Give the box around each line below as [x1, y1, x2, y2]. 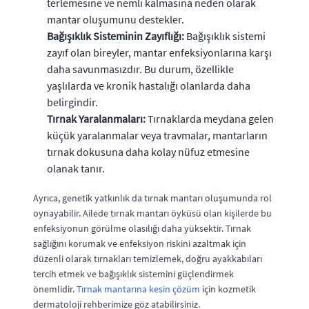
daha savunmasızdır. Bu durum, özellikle [47, 62, 234, 76]
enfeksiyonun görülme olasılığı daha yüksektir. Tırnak [33, 222, 251, 235]
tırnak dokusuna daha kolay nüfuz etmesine [47, 145, 250, 159]
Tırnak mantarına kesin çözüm [77, 283, 200, 295]
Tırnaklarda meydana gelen [146, 112, 274, 126]
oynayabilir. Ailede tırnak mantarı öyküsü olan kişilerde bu [33, 207, 272, 219]
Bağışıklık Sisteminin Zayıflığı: [47, 29, 184, 43]
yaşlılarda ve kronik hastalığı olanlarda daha [47, 79, 250, 92]
